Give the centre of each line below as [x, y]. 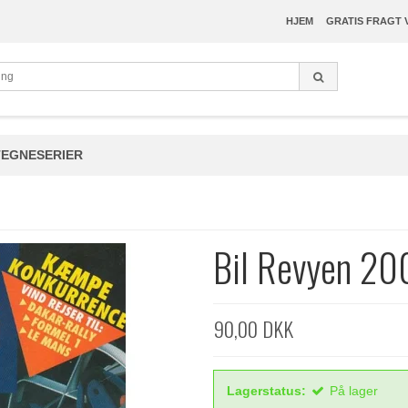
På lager [354, 390]
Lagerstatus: [266, 390]
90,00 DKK [253, 328]
